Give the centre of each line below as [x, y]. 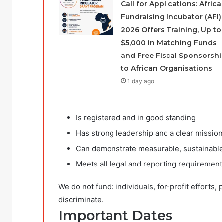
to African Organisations [166, 68]
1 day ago [140, 81]
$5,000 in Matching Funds [168, 42]
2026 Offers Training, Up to [171, 29]
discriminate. [81, 199]
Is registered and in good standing [136, 117]
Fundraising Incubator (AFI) [171, 17]
